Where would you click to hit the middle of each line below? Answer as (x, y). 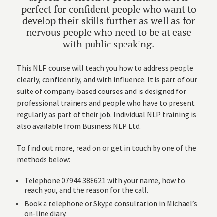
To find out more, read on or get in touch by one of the (107, 148)
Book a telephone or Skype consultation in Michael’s (111, 203)
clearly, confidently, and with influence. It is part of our (107, 79)
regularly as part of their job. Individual (82, 114)
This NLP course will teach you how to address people (105, 68)
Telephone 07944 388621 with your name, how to (105, 180)
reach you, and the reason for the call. (86, 190)
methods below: (44, 159)
